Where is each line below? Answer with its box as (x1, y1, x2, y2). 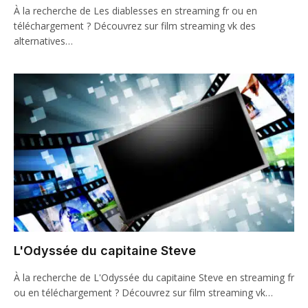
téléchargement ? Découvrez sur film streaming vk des (14, 19, 256, 32)
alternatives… (14, 34, 73, 47)
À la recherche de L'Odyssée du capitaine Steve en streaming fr (14, 270, 294, 284)
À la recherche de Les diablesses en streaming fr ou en (14, 4, 257, 17)
